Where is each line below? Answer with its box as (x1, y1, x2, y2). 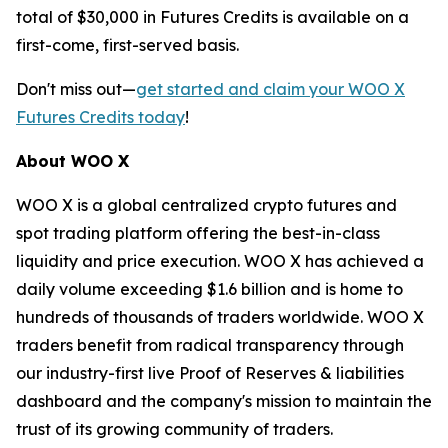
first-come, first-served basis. (16, 35, 239, 55)
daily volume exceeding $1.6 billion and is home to (16, 279, 403, 299)
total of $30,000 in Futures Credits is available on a (16, 7, 409, 27)
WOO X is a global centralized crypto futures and (16, 195, 397, 215)
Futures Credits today (16, 107, 185, 127)
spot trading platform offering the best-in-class (16, 223, 380, 243)
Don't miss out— (16, 79, 136, 99)
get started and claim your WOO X (136, 79, 405, 99)
